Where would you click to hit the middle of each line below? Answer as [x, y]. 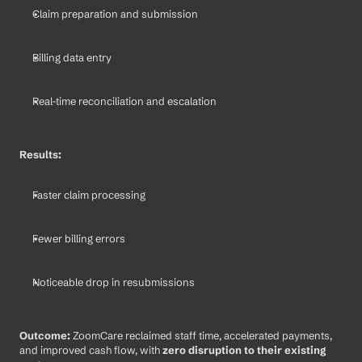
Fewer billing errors [79, 239]
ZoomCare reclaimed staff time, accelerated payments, [202, 336]
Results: [40, 155]
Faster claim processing [89, 195]
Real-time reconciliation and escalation [124, 101]
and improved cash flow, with [91, 350]
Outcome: [46, 336]
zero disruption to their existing [244, 350]
